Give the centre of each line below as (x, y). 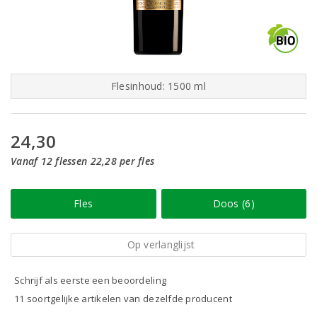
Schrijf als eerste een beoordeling (91, 280)
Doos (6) (234, 203)
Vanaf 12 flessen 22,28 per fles (83, 161)
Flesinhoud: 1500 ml (158, 86)
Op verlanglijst (161, 244)
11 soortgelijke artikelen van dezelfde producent (123, 299)
